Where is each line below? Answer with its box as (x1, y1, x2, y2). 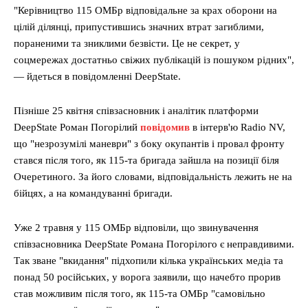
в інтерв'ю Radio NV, (190, 122, 285, 133)
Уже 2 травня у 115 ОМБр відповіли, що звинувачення (14, 222, 258, 233)
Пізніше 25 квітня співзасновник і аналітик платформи (14, 105, 258, 116)
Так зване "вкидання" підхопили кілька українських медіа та (14, 255, 283, 266)
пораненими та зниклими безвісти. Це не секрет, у (14, 38, 240, 49)
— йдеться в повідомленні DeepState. (14, 71, 181, 82)
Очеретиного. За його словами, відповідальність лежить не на (14, 171, 292, 182)
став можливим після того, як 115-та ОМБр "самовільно (14, 288, 265, 299)
